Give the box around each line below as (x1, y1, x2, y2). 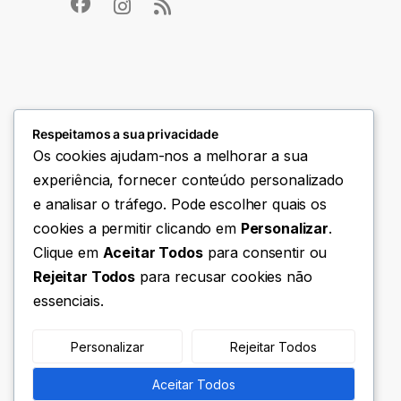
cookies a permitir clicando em (33, 219, 241, 238)
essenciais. (33, 292, 104, 311)
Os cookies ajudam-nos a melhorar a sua (33, 147, 308, 166)
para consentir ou (202, 243, 328, 262)
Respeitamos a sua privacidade (32, 126, 218, 142)
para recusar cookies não (135, 268, 312, 286)
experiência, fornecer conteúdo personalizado (33, 171, 344, 190)
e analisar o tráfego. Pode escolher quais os (33, 195, 327, 214)
